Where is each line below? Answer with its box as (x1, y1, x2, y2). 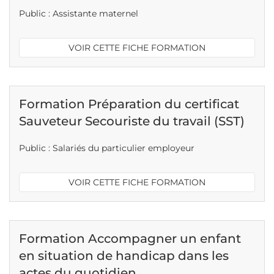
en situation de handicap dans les (19, 248, 229, 263)
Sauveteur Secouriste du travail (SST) (19, 114, 245, 128)
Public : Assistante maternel (19, 8, 138, 19)
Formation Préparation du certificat (19, 97, 239, 111)
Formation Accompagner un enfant (19, 231, 241, 246)
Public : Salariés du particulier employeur (19, 143, 194, 154)
